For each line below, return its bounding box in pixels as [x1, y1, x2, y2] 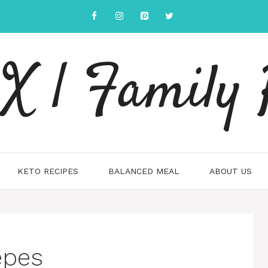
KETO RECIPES [17, 166, 78, 176]
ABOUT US [209, 166, 252, 176]
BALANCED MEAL [108, 166, 179, 176]
